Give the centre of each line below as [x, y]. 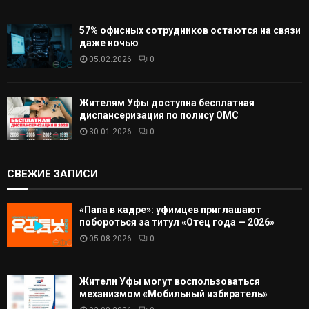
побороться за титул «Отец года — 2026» [177, 222]
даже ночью [109, 43]
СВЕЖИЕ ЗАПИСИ [52, 173]
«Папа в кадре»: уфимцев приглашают [170, 209]
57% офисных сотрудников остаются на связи [190, 31]
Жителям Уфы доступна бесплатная [167, 102]
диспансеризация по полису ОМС [159, 115]
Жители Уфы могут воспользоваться [170, 282]
